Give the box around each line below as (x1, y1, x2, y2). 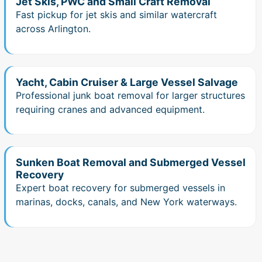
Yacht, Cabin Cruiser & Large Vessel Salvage (16, 75, 238, 88)
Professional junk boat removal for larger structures (16, 89, 245, 101)
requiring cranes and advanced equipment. (16, 103, 205, 115)
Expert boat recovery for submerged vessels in (16, 182, 225, 194)
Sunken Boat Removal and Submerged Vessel (16, 156, 246, 169)
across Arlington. (16, 23, 91, 35)
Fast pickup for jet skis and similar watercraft (16, 9, 217, 21)
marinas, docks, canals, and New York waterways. (16, 196, 237, 208)
